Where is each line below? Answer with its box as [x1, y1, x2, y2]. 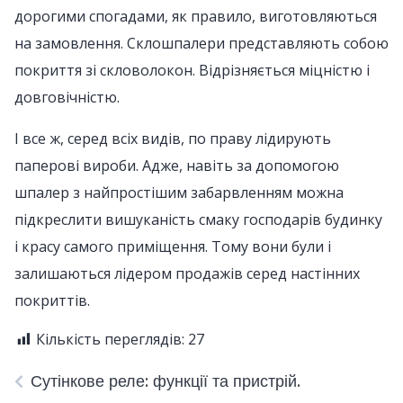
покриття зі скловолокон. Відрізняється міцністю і [14, 60, 370, 80]
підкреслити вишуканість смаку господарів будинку [14, 210, 382, 229]
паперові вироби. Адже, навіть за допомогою [14, 156, 339, 175]
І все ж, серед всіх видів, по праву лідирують [14, 129, 331, 148]
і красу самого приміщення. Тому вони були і [14, 237, 331, 256]
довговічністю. [14, 87, 120, 107]
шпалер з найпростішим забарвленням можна [14, 183, 344, 202]
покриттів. [14, 291, 90, 310]
